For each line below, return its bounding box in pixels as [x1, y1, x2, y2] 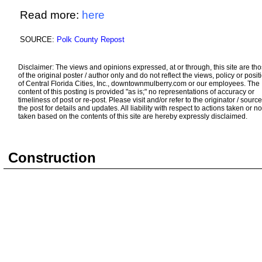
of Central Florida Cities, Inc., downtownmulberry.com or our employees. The [18, 80, 260, 88]
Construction [8, 150, 96, 166]
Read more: [20, 9, 82, 21]
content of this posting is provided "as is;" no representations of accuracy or [18, 88, 254, 96]
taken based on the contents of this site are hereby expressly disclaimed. [18, 112, 247, 120]
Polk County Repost [57, 35, 125, 44]
